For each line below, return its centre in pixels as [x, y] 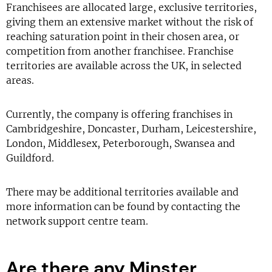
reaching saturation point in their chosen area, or [123, 36]
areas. [20, 80]
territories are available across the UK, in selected [124, 66]
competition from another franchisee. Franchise [120, 51]
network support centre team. [77, 221]
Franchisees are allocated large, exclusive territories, [131, 7]
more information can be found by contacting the [123, 206]
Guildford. [30, 158]
